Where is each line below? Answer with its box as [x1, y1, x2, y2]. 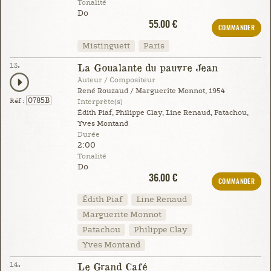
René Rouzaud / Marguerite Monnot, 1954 [77, 87, 225, 95]
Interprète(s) [77, 97, 123, 106]
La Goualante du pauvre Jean [77, 60, 218, 74]
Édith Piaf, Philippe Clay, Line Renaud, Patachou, [77, 108, 249, 117]
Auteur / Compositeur [77, 76, 155, 84]
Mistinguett [82, 41, 130, 51]
